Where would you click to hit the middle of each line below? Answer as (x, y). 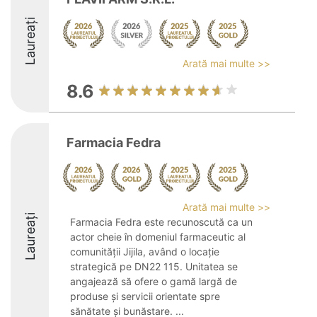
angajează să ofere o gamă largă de (154, 281)
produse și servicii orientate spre (145, 296)
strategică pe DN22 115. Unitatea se (154, 266)
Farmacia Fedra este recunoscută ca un (161, 222)
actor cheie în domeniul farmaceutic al (158, 237)
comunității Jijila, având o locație (145, 252)
